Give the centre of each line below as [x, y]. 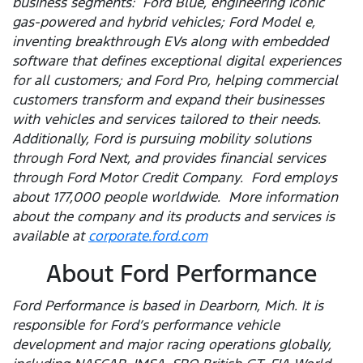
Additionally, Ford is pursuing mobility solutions [162, 139]
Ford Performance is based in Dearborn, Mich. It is [168, 306]
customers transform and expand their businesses [168, 100]
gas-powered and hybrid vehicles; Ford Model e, [164, 22]
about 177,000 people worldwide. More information [175, 197]
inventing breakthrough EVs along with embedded [170, 42]
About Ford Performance [181, 274]
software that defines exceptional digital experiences [177, 61]
